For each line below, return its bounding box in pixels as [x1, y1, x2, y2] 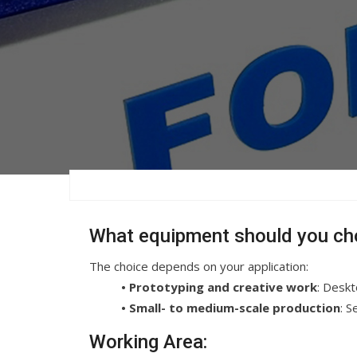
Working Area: [89, 331, 207, 353]
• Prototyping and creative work [121, 279, 317, 295]
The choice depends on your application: [89, 258, 308, 274]
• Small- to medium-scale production [121, 300, 340, 316]
